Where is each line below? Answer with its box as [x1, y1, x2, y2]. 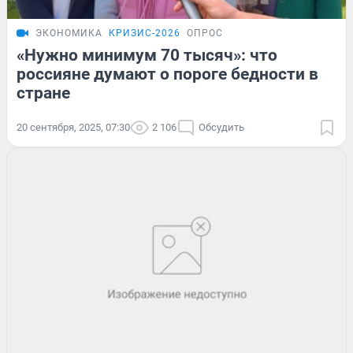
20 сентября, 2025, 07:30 [17, 121, 130, 134]
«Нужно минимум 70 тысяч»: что [17, 46, 277, 65]
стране [17, 84, 70, 103]
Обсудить [199, 121, 244, 134]
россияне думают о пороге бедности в [17, 65, 318, 84]
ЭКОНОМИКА [35, 28, 102, 39]
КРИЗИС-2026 [109, 28, 180, 39]
